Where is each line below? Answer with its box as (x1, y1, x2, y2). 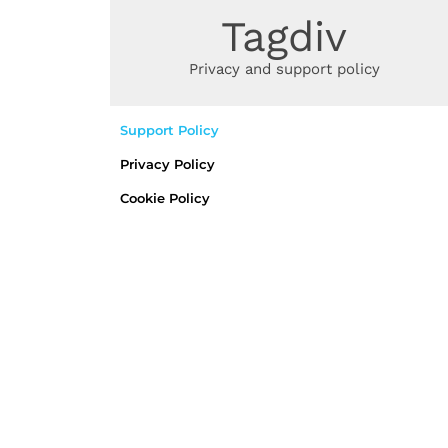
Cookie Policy (120, 190, 210, 206)
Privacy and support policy (188, 60, 380, 78)
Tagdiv (221, 12, 347, 61)
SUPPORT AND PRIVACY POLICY (110, 8, 345, 26)
